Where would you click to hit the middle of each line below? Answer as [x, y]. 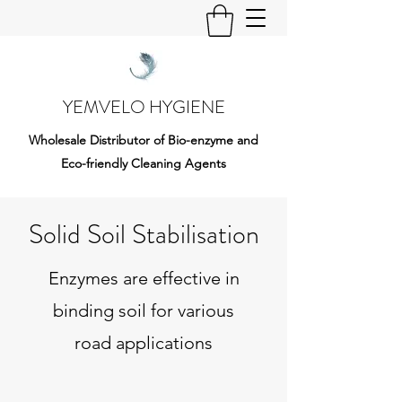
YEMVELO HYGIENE [144, 107]
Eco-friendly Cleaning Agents [144, 163]
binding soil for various [144, 310]
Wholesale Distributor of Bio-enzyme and [144, 140]
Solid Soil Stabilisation [144, 234]
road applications [144, 342]
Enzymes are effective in [144, 278]
